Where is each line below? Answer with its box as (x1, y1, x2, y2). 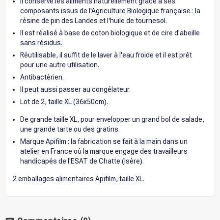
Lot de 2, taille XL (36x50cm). (20, 97, 108, 106)
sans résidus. (20, 38, 62, 47)
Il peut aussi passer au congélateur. (20, 85, 131, 93)
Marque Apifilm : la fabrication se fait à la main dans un (20, 137, 188, 145)
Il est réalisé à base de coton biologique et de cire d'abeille (20, 28, 200, 37)
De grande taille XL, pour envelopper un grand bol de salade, (20, 115, 204, 123)
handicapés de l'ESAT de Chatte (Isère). (20, 157, 144, 165)
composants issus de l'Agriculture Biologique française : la (20, 6, 200, 15)
